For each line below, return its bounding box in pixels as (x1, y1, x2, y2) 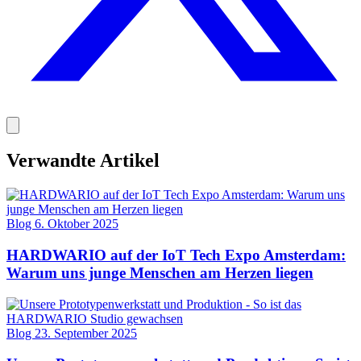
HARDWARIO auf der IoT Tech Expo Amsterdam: (6, 246, 346, 263)
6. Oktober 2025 (35, 217, 118, 231)
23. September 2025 (35, 326, 137, 340)
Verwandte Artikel (6, 150, 160, 172)
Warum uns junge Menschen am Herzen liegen (6, 263, 313, 281)
